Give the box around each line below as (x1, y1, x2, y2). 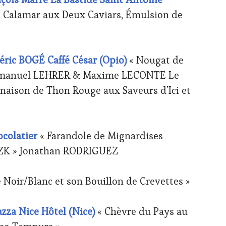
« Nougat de (127, 53, 184, 67)
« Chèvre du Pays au (95, 204, 188, 218)
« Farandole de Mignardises (37, 129, 163, 142)
